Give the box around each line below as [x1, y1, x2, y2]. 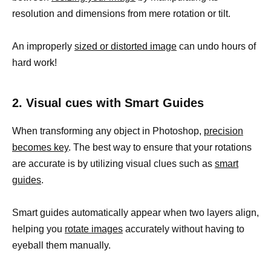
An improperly [12, 41, 74, 52]
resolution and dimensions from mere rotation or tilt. [12, 8, 230, 19]
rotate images [65, 224, 123, 235]
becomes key [12, 142, 68, 153]
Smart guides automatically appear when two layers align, [12, 207, 259, 218]
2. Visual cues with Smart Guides [12, 96, 204, 110]
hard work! [12, 57, 57, 68]
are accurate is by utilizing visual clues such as [12, 158, 215, 169]
